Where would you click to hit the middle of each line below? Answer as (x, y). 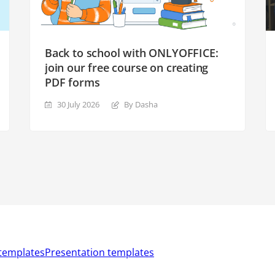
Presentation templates (99, 252)
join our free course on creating (127, 67)
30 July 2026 (78, 104)
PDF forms (72, 82)
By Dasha (141, 104)
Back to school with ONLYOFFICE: (132, 52)
